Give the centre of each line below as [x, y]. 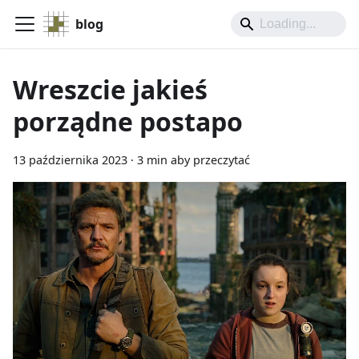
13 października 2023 [70, 160]
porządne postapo [128, 121]
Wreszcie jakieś [110, 89]
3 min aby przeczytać [194, 160]
